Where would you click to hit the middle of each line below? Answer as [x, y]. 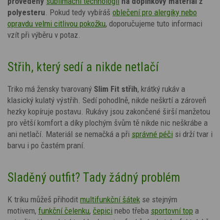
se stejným [160, 199]
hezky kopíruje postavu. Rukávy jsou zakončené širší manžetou [109, 111]
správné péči [152, 134]
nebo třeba [132, 210]
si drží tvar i [193, 134]
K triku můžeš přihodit [43, 199]
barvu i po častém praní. [46, 145]
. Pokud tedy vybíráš [78, 12]
